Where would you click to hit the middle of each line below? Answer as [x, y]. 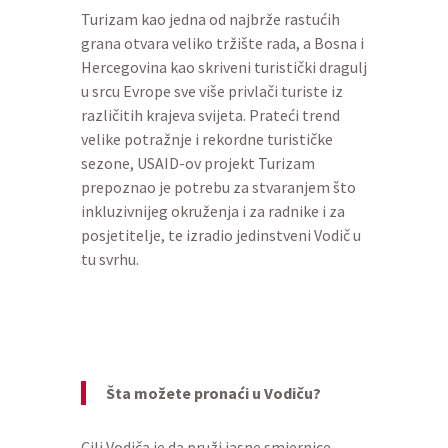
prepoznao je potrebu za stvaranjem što [218, 187]
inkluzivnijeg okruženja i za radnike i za [212, 211]
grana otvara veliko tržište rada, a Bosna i [222, 43]
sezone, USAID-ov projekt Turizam [197, 163]
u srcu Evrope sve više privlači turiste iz [211, 91]
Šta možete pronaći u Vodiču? [214, 393]
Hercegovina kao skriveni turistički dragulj [223, 67]
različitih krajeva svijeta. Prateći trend [210, 115]
